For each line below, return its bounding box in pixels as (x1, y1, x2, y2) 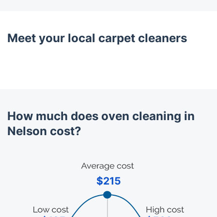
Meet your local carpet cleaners (7, 31, 187, 45)
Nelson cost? (7, 124, 81, 138)
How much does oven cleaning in (7, 108, 195, 123)
